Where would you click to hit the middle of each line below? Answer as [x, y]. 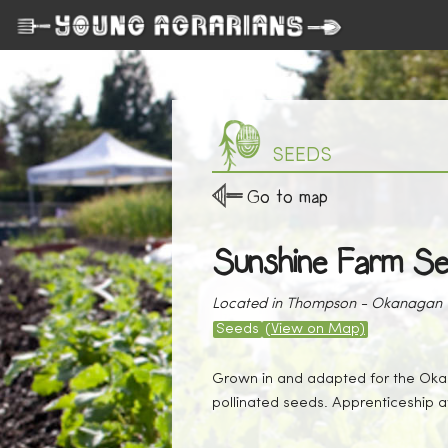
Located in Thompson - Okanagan [327, 304]
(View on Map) [315, 329]
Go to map [287, 197]
